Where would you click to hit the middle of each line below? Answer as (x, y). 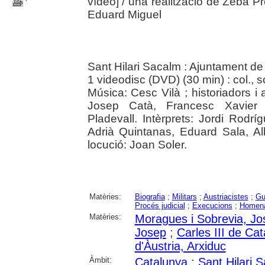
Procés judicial (160, 205)
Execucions (212, 205)
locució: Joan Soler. (137, 144)
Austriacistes (226, 196)
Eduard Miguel (124, 14)
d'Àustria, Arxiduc (180, 246)
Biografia (150, 196)
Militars (184, 196)
